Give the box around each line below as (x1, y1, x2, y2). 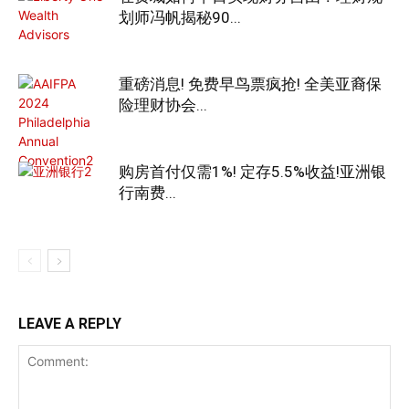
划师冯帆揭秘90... (119, 7, 241, 26)
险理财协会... (119, 95, 207, 114)
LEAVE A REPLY (18, 314, 121, 332)
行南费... (119, 183, 176, 202)
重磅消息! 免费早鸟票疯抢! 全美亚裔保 (119, 74, 382, 93)
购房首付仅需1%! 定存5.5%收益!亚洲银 (119, 162, 386, 181)
